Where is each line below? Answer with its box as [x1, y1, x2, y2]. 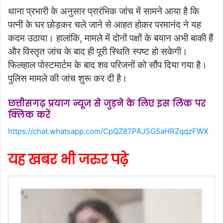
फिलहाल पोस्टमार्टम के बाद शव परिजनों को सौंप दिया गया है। [8, 59, 207, 71]
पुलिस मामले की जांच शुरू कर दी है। [8, 72, 127, 84]
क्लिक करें [8, 109, 50, 121]
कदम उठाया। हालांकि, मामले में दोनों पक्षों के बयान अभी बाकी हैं [8, 32, 213, 44]
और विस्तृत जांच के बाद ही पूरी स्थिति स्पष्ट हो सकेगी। [8, 45, 188, 57]
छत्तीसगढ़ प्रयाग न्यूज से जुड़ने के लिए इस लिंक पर [8, 97, 206, 110]
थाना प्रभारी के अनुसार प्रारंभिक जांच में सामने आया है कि [8, 5, 199, 17]
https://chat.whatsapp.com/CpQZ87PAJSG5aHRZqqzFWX [8, 126, 209, 136]
